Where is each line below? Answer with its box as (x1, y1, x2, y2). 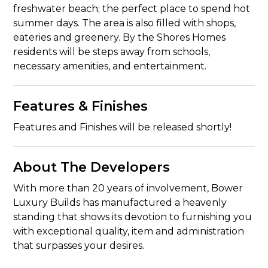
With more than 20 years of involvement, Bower (13, 182, 243, 194)
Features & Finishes (13, 98, 148, 114)
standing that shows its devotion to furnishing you (13, 211, 252, 223)
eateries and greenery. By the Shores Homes (13, 32, 226, 43)
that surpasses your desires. (13, 240, 145, 251)
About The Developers (13, 159, 170, 175)
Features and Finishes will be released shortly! (13, 121, 232, 133)
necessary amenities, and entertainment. (13, 60, 207, 72)
